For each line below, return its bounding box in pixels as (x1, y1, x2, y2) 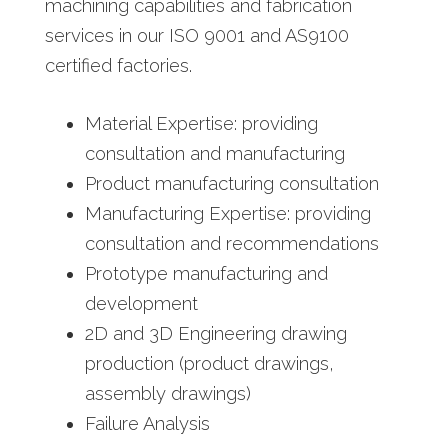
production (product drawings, (84, 352, 334, 374)
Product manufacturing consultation (84, 172, 379, 194)
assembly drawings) (84, 382, 251, 404)
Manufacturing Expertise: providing (84, 202, 371, 224)
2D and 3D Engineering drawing (84, 322, 347, 344)
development (84, 292, 198, 314)
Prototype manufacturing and (84, 262, 328, 284)
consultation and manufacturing (84, 142, 345, 164)
